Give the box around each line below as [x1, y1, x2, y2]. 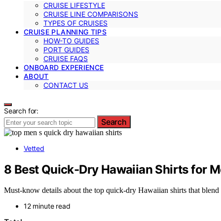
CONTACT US [43, 80, 88, 89]
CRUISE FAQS [43, 54, 88, 63]
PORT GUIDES [43, 45, 89, 54]
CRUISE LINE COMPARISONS [43, 9, 138, 18]
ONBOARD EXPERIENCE [24, 63, 104, 72]
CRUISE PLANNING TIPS [24, 27, 107, 36]
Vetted [24, 144, 44, 152]
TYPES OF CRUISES [43, 18, 108, 27]
